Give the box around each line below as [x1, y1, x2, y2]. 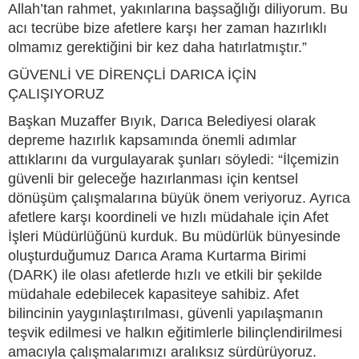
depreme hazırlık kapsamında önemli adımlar [8, 131, 296, 148]
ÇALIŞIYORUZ [8, 85, 104, 102]
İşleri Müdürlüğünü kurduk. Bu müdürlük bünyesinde [8, 228, 341, 244]
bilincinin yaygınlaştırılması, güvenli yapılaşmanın [8, 305, 323, 321]
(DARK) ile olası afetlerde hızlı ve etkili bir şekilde [8, 266, 322, 283]
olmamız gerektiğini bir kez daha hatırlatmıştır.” [8, 38, 307, 55]
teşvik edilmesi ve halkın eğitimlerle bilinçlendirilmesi [8, 324, 342, 341]
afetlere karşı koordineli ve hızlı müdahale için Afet [8, 208, 329, 225]
